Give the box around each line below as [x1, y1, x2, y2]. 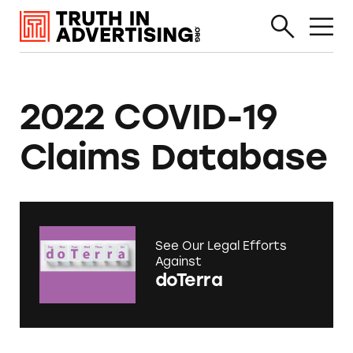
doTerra [154, 269, 223, 292]
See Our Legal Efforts [154, 239, 287, 254]
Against [154, 255, 202, 269]
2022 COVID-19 [19, 95, 278, 139]
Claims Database [19, 136, 328, 179]
